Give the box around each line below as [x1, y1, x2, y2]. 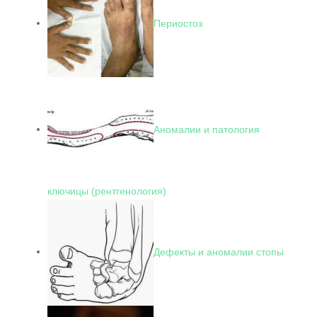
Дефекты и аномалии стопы [154, 246, 284, 258]
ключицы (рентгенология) [47, 185, 166, 197]
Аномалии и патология [154, 123, 260, 135]
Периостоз [154, 17, 202, 29]
